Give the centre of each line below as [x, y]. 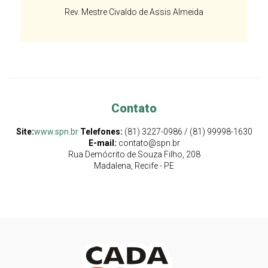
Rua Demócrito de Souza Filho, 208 [134, 154]
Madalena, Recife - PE [134, 166]
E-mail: [102, 143]
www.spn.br [56, 132]
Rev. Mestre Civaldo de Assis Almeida [134, 12]
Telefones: [101, 132]
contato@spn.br [148, 143]
